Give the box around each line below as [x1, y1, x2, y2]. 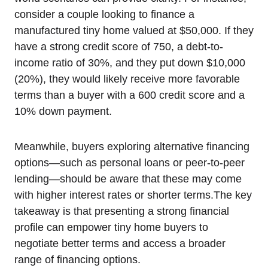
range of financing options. [14, 253, 141, 266]
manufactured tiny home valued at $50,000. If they [14, 24, 254, 36]
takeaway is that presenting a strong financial [14, 205, 229, 217]
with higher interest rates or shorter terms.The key [14, 188, 252, 201]
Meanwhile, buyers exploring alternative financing [14, 140, 249, 153]
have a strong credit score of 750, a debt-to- [14, 40, 223, 53]
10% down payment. [14, 105, 112, 117]
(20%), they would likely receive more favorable [14, 72, 240, 85]
